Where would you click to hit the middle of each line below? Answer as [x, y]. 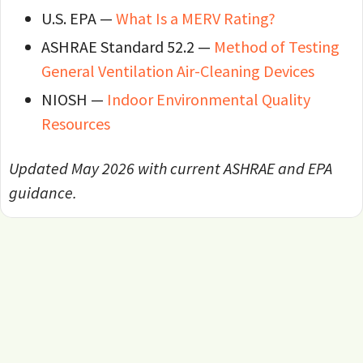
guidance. [43, 193]
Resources [76, 124]
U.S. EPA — [79, 19]
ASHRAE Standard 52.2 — [128, 47]
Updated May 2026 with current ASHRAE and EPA [171, 169]
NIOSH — [74, 100]
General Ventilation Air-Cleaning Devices [178, 71]
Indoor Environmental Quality [209, 100]
